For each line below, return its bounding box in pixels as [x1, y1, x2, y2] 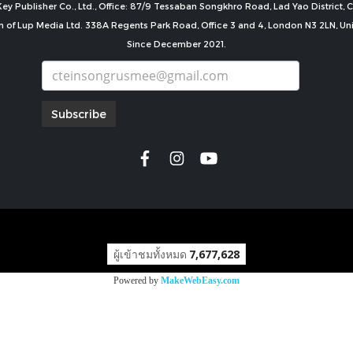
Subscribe [51, 107, 106, 121]
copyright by [135, 218, 218, 234]
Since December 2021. [127, 38, 226, 49]
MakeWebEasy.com [161, 275, 240, 287]
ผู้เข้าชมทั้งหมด [113, 247, 187, 262]
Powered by [113, 275, 161, 287]
